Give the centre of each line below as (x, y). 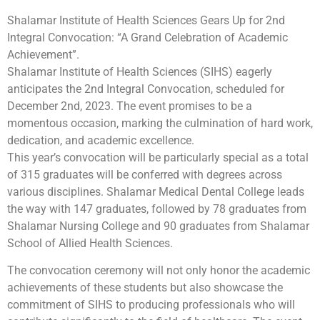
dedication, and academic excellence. (101, 140)
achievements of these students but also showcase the (145, 287)
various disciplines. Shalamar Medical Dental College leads (156, 191)
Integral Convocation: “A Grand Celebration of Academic (147, 37)
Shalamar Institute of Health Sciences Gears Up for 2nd (146, 20)
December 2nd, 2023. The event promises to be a (130, 106)
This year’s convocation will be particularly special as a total (158, 157)
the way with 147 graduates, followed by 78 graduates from (157, 209)
